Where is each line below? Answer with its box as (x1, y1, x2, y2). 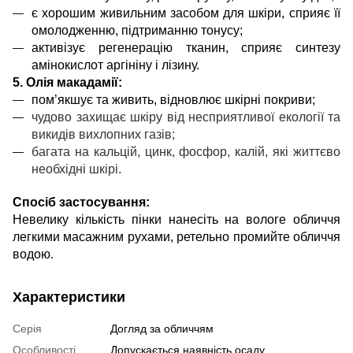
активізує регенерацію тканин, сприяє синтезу (32, 41, 340, 54)
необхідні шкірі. (32, 162, 121, 176)
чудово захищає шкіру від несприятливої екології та (32, 110, 340, 124)
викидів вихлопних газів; (32, 128, 175, 141)
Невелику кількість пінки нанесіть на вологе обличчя (13, 213, 340, 226)
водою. (13, 247, 54, 261)
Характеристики (13, 289, 125, 305)
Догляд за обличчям (110, 322, 214, 335)
